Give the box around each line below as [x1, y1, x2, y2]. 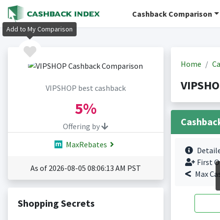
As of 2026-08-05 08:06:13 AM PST [30, 163, 141, 173]
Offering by [63, 121, 101, 132]
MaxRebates [64, 139, 107, 150]
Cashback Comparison [132, 9, 213, 19]
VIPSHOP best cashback [45, 83, 126, 93]
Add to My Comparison [6, 25, 73, 34]
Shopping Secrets [17, 197, 95, 210]
